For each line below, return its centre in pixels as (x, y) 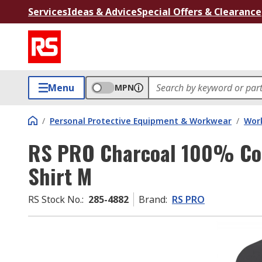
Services (48, 12)
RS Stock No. (55, 199)
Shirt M (60, 176)
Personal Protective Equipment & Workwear (141, 121)
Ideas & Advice (102, 12)
